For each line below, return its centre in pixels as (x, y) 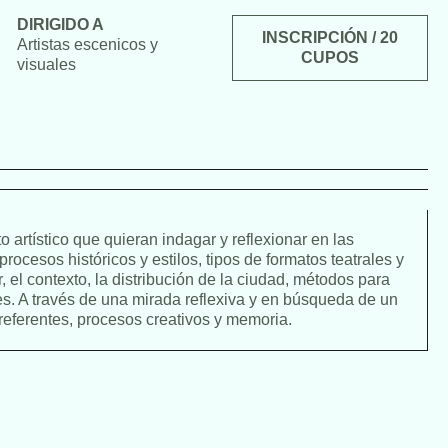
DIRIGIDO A (60, 24)
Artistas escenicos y (87, 44)
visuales (46, 64)
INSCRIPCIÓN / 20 (330, 37)
